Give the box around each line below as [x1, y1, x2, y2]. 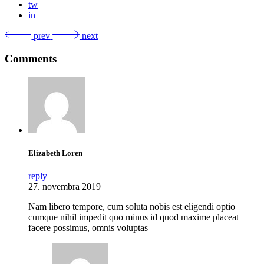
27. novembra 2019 [28, 181, 101, 192]
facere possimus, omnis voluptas [28, 222, 148, 233]
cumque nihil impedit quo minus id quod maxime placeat [28, 212, 239, 222]
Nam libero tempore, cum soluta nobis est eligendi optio [28, 201, 235, 212]
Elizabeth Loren [28, 148, 82, 157]
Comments [5, 52, 57, 65]
